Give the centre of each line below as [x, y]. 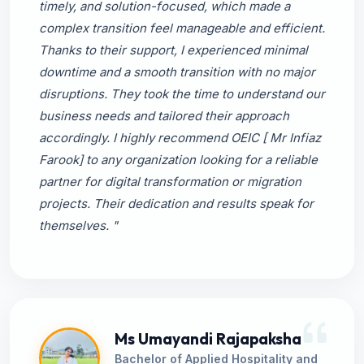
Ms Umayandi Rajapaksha [208, 338]
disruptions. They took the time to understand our [182, 94]
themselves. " [78, 225]
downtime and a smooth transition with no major [177, 72]
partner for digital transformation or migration [170, 182]
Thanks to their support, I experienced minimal [173, 50]
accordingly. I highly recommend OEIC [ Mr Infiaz [180, 138]
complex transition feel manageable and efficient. [182, 28]
